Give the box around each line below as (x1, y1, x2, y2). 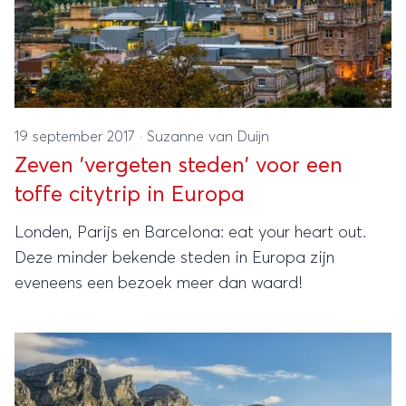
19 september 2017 (14, 130, 140, 144)
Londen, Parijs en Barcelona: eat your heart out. (14, 225, 366, 241)
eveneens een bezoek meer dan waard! (14, 275, 303, 292)
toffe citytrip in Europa (14, 184, 245, 206)
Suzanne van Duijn (147, 130, 269, 144)
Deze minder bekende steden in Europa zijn (14, 250, 334, 266)
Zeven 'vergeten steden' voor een (14, 155, 343, 177)
